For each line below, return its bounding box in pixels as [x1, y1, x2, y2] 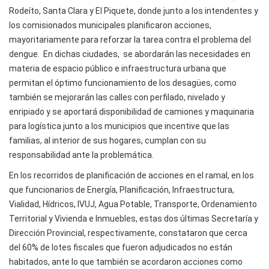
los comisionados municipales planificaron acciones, [9, 20, 211, 31]
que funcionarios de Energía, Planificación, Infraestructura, [9, 185, 234, 195]
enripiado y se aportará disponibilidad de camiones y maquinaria [9, 107, 254, 117]
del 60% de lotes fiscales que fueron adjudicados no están [9, 243, 232, 253]
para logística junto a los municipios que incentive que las [9, 121, 229, 131]
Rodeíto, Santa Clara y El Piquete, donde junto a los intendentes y [9, 6, 258, 16]
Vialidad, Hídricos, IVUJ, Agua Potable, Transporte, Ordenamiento [9, 199, 257, 210]
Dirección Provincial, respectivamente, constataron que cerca [9, 228, 247, 238]
